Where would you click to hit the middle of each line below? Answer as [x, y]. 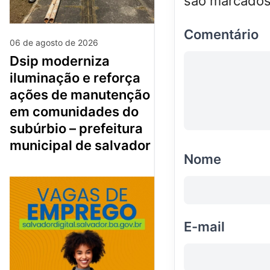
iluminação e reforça [75, 77]
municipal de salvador [80, 145]
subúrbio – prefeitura [76, 128]
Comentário [221, 34]
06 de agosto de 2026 [54, 42]
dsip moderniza [14, 61]
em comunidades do [74, 111]
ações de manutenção [80, 94]
